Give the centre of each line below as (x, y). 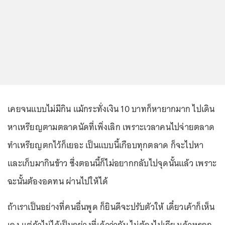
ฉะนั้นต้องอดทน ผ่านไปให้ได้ (58, 182)
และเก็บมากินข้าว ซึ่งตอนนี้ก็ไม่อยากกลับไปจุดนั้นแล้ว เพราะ (112, 163)
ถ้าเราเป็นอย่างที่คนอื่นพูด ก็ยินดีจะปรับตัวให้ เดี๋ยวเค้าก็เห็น (111, 207)
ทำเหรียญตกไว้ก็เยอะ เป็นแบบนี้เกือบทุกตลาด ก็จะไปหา (106, 145)
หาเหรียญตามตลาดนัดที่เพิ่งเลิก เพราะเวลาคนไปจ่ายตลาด (111, 127)
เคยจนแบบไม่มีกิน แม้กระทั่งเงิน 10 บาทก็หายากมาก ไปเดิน (111, 109)
